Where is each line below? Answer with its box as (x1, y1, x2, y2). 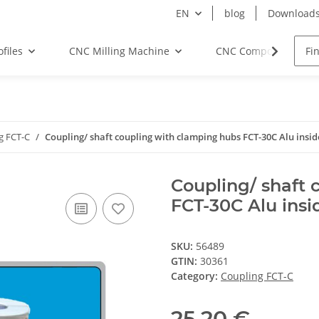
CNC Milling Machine (68, 44, 169, 58)
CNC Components (215, 44, 300, 58)
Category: (171, 269, 221, 283)
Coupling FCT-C (221, 269, 293, 283)
